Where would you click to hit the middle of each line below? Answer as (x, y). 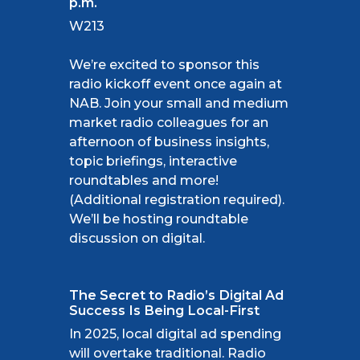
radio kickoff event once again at (176, 84)
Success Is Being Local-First (164, 310)
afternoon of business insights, (169, 141)
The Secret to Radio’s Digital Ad (176, 295)
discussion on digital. (137, 238)
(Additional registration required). (177, 199)
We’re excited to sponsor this (164, 64)
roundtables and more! (144, 180)
